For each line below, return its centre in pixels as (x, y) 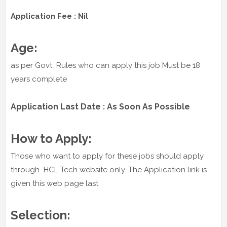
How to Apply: (53, 139)
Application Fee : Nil (49, 16)
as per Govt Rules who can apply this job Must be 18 (105, 66)
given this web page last (54, 184)
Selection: (42, 215)
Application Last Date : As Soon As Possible (100, 107)
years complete (40, 79)
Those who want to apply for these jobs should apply (107, 156)
